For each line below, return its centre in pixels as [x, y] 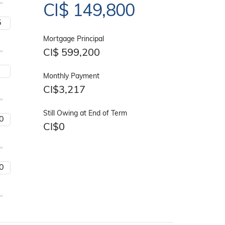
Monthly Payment [71, 77]
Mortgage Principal [73, 40]
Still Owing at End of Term [85, 114]
